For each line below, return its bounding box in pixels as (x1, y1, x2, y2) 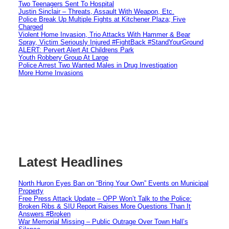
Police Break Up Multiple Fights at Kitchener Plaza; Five (18, 15, 186, 23)
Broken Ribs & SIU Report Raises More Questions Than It (18, 202, 191, 210)
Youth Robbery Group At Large (18, 53, 108, 61)
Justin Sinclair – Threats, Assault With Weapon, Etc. (18, 7, 174, 15)
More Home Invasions (18, 68, 83, 77)
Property (18, 187, 43, 195)
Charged (18, 22, 43, 31)
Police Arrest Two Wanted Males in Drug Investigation (18, 61, 177, 69)
